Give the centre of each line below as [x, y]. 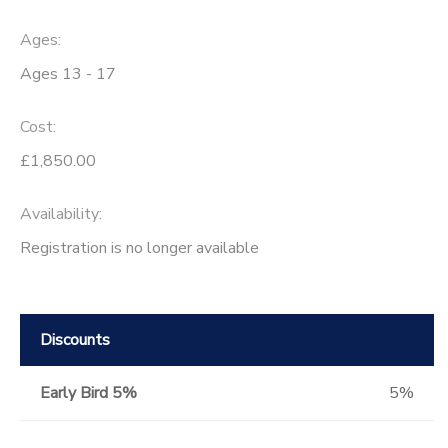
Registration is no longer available [139, 247]
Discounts [75, 339]
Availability [59, 213]
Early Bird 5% [88, 392]
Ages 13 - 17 [68, 74]
